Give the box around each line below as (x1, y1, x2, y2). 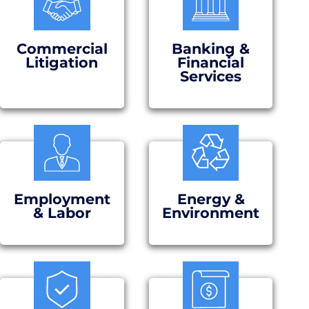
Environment (162, 204, 260, 222)
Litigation (26, 54, 99, 72)
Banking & (172, 40, 250, 58)
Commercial (16, 40, 108, 58)
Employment (13, 190, 110, 208)
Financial (177, 54, 245, 72)
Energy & (177, 190, 245, 208)
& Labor (32, 204, 91, 222)
